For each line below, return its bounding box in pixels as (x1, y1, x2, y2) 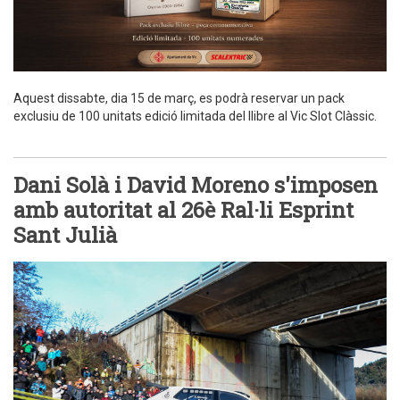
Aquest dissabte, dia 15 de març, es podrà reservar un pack (13, 90, 345, 105)
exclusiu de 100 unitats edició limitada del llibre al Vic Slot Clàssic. (13, 108, 377, 123)
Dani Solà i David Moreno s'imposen (13, 170, 378, 199)
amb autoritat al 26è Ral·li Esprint (13, 195, 354, 224)
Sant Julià (13, 220, 117, 249)
